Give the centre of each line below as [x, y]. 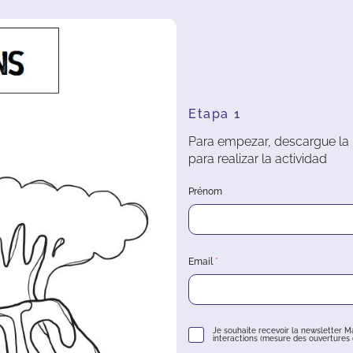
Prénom [205, 192]
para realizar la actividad [258, 159]
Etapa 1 [215, 114]
